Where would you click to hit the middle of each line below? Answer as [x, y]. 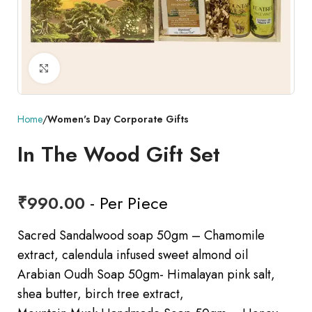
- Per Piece [126, 203]
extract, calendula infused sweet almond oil [133, 255]
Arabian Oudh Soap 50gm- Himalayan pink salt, [146, 275]
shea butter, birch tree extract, [101, 294]
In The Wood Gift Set [119, 155]
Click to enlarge [102, 68]
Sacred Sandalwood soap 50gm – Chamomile [141, 236]
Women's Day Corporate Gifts [118, 119]
